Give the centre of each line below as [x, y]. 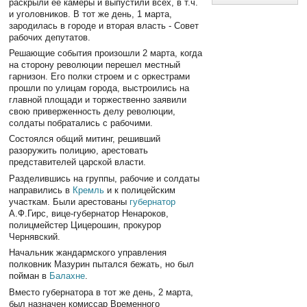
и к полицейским [140, 190]
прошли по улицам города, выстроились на [99, 88]
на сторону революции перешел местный [95, 64]
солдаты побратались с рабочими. [81, 123]
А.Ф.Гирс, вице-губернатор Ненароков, [89, 213]
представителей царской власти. [78, 162]
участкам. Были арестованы [70, 201]
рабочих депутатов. [50, 37]
